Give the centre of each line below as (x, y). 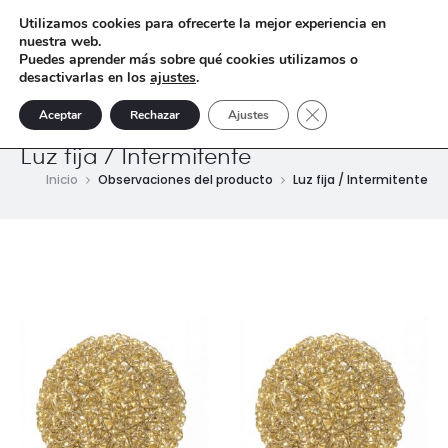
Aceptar (60, 115)
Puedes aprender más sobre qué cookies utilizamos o (188, 59)
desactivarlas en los (84, 77)
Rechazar (155, 115)
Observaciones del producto (185, 179)
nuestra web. (60, 41)
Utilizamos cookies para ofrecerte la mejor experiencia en (202, 23)
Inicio (62, 179)
